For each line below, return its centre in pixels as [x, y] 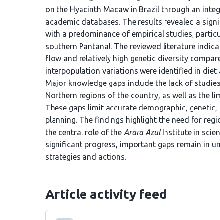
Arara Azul [142, 132]
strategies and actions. [86, 157]
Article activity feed [106, 194]
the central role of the [84, 132]
